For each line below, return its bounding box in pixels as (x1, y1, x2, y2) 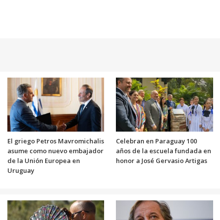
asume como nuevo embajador (7, 146, 104, 155)
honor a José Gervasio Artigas (116, 156, 207, 165)
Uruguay (7, 165, 34, 175)
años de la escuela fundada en (116, 146, 211, 155)
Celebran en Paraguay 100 (116, 136, 197, 145)
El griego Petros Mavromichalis (7, 136, 104, 145)
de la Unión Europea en (7, 156, 80, 165)
